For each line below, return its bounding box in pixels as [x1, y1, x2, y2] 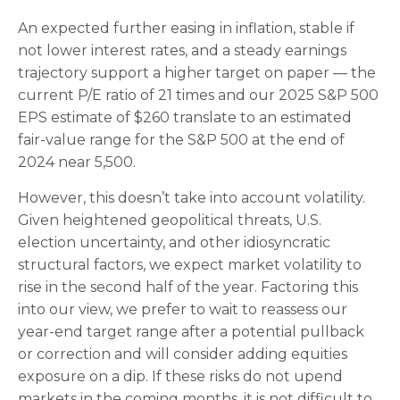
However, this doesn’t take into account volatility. [18, 189, 365, 207]
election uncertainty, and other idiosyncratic [18, 234, 330, 252]
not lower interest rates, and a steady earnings [18, 42, 346, 60]
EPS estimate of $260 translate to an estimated [18, 109, 352, 127]
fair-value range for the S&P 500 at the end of [18, 131, 345, 149]
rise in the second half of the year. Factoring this [18, 279, 358, 296]
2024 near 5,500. [18, 154, 136, 171]
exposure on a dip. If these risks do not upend [18, 368, 343, 386]
